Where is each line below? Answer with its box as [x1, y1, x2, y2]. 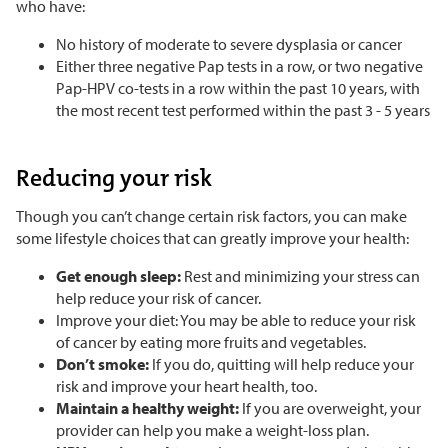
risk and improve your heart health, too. [56, 376, 320, 397]
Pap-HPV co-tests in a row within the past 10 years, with [56, 78, 420, 99]
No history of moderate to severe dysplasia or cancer [56, 34, 402, 55]
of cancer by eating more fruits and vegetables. [56, 332, 369, 353]
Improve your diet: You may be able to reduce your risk [56, 310, 416, 331]
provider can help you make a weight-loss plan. [56, 420, 372, 441]
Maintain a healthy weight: [56, 398, 239, 419]
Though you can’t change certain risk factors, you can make [16, 206, 407, 227]
